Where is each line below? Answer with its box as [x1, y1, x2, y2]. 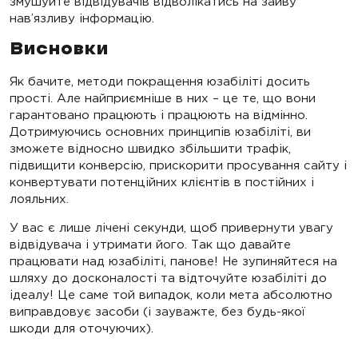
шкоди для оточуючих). [10, 321, 153, 336]
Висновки [10, 42, 109, 58]
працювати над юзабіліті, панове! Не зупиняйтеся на [10, 254, 337, 268]
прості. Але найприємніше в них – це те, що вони [10, 91, 316, 105]
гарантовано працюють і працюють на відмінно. [10, 108, 308, 122]
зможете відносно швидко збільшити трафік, [10, 141, 291, 156]
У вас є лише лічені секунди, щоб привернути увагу [10, 221, 333, 235]
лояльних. [10, 192, 69, 206]
